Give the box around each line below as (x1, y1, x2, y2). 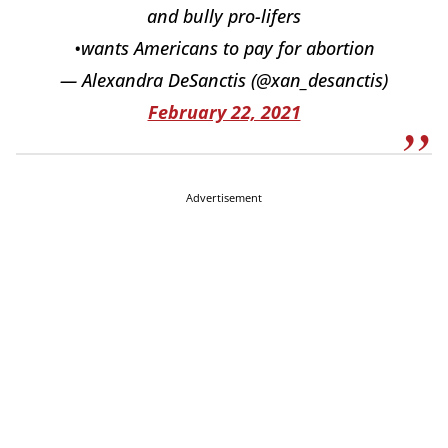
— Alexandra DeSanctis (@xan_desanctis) (60, 68, 388, 93)
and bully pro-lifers (147, 4, 301, 29)
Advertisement (186, 190, 262, 206)
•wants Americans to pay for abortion (73, 36, 375, 61)
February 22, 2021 (147, 100, 301, 125)
